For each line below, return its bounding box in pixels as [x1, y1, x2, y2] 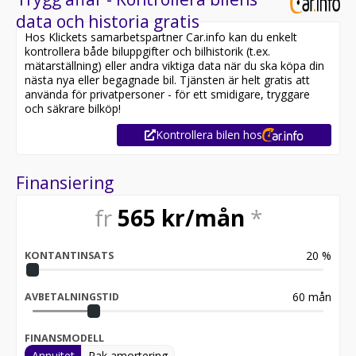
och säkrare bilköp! [25, 101, 121, 116]
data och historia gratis [16, 10, 199, 33]
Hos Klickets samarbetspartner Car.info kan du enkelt [25, 29, 297, 44]
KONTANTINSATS [25, 249, 114, 262]
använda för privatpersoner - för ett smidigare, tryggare [25, 87, 310, 102]
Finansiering [16, 172, 114, 194]
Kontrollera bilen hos [155, 127, 262, 142]
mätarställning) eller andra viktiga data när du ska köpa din [25, 58, 324, 73]
